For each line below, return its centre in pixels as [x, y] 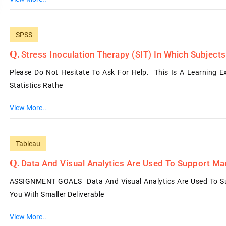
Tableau [28, 144]
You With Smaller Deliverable [57, 194]
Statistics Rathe [36, 85]
